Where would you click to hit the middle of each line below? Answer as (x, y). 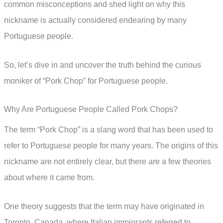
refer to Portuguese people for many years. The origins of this (111, 146)
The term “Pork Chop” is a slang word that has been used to (109, 130)
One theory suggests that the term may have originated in (104, 207)
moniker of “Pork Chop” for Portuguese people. (86, 81)
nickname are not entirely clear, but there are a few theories (108, 162)
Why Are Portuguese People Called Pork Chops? (91, 110)
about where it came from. (49, 178)
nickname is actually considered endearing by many (95, 20)
